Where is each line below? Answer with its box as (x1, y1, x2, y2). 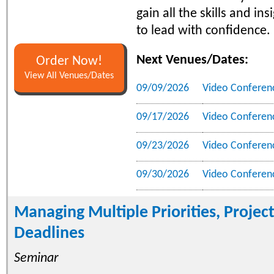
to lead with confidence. (136, 23, 270, 38)
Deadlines (14, 224, 84, 242)
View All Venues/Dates (24, 70, 114, 81)
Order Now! (36, 54, 102, 68)
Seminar (14, 251, 59, 265)
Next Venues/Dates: (136, 53, 248, 67)
